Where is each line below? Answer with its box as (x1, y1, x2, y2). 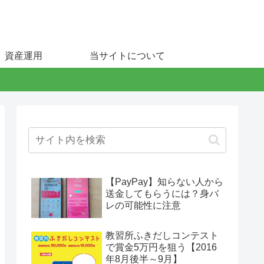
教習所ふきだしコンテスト (105, 230, 219, 241)
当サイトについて (90, 50, 165, 61)
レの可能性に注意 (105, 200, 181, 210)
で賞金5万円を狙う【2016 (105, 242, 217, 253)
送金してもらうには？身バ (105, 188, 219, 199)
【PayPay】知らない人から (105, 176, 223, 187)
